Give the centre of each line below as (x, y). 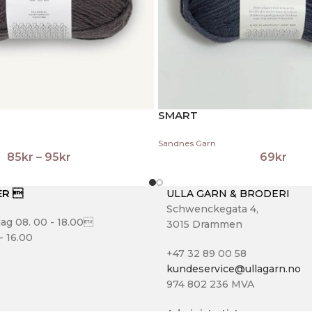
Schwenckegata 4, (212, 209)
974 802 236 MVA (210, 284)
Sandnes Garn (187, 144)
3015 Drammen (204, 225)
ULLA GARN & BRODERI (228, 194)
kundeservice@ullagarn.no (234, 269)
